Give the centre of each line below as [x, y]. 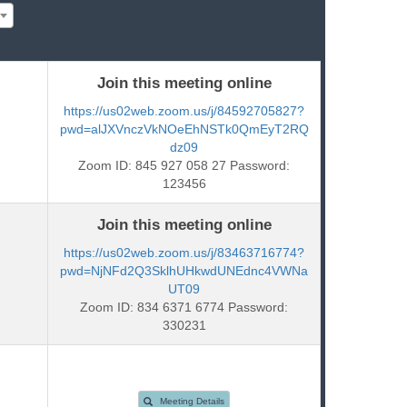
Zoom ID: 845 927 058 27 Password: [184, 165]
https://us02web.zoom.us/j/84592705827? [184, 110]
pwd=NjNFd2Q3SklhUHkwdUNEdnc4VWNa [184, 270]
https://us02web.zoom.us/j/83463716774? [184, 252]
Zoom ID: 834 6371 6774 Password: [184, 307]
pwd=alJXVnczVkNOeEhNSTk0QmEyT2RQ [184, 129]
